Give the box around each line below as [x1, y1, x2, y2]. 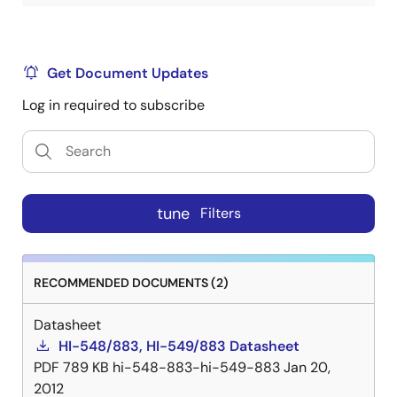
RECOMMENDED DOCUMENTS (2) [34, 274, 229, 291]
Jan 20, [284, 357, 331, 377]
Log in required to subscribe [22, 95, 205, 114]
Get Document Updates [47, 63, 208, 82]
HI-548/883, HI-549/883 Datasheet [58, 336, 300, 355]
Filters [199, 204, 241, 223]
